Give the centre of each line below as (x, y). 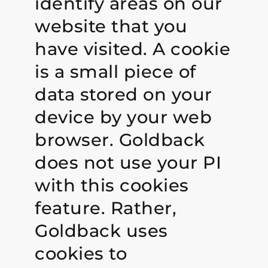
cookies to (81, 253)
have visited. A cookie (133, 48)
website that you (111, 26)
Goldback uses (101, 230)
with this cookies (112, 185)
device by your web (124, 117)
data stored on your (124, 94)
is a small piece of (115, 71)
